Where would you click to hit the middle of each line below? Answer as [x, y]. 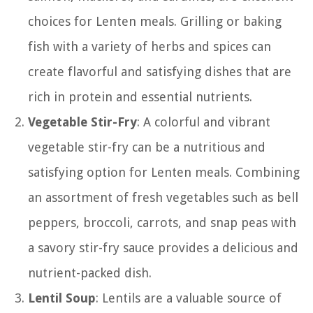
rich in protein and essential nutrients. [140, 96]
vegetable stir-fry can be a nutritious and [147, 147]
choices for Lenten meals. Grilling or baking [155, 21]
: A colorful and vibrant [204, 122]
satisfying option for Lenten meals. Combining [164, 172]
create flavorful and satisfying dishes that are [160, 71]
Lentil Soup [62, 298]
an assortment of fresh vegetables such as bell [163, 197]
